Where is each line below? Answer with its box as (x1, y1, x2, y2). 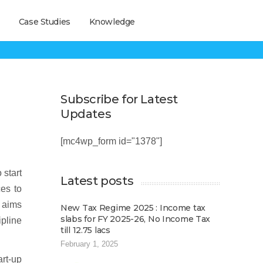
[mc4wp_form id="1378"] (60, 136, 162, 146)
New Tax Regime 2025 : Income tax (60, 203, 206, 213)
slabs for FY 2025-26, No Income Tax (60, 214, 211, 224)
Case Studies (18, 16, 70, 27)
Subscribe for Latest (60, 92, 178, 106)
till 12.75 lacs (60, 225, 110, 235)
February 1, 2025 (60, 240, 118, 248)
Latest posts (60, 174, 134, 188)
